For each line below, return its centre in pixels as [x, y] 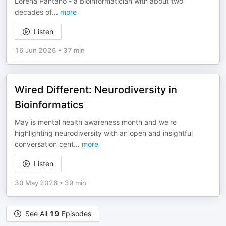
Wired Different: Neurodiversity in [96, 90]
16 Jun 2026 [36, 50]
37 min [74, 50]
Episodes [75, 214]
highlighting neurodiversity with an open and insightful [104, 133]
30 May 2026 [36, 183]
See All [37, 214]
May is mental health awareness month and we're [96, 122]
